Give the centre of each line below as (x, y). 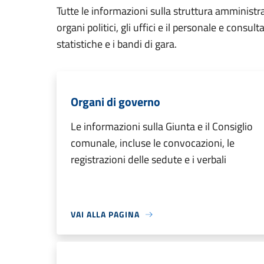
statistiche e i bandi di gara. (117, 44)
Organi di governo (115, 102)
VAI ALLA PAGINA (105, 214)
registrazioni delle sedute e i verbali (148, 159)
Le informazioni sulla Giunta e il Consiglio (162, 126)
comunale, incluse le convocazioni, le (153, 143)
